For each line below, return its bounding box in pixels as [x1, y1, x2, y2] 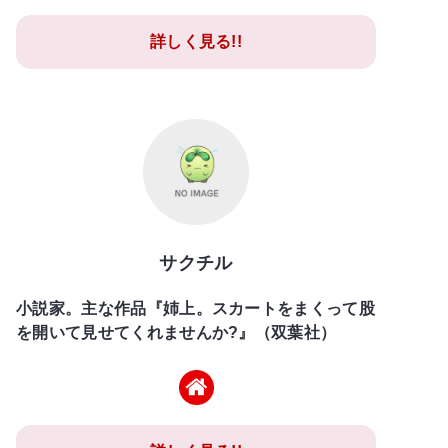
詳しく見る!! [149, 32, 243, 50]
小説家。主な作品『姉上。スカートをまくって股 [16, 299, 376, 317]
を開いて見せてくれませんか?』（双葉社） [16, 323, 337, 341]
